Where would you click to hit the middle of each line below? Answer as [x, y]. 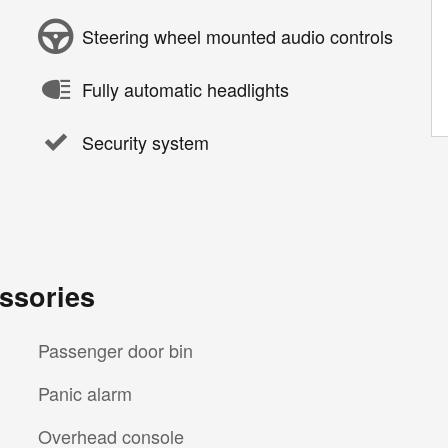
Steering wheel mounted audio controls [237, 36]
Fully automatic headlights [185, 89]
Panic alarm [85, 392]
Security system [145, 142]
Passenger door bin [115, 349]
